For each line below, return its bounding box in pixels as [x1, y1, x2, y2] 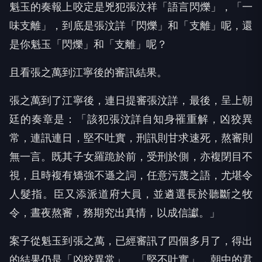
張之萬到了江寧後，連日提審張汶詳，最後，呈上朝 [9, 94, 253, 107]
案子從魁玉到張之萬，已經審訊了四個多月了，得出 [9, 235, 253, 247]
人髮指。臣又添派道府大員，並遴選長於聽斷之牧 [9, 188, 253, 201]
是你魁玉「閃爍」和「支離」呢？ [9, 38, 167, 51]
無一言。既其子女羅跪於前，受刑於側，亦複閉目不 [9, 150, 253, 163]
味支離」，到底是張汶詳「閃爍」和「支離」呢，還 [9, 19, 253, 32]
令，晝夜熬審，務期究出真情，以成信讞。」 [9, 206, 220, 219]
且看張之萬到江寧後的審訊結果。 [9, 66, 167, 79]
